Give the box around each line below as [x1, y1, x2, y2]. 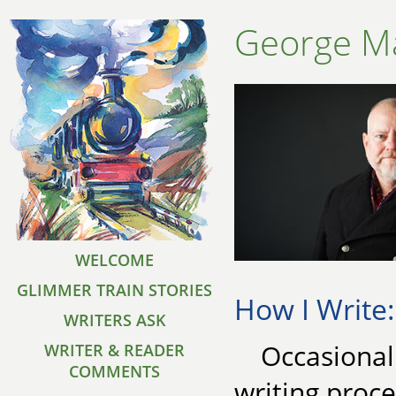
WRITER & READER [44, 339, 186, 361]
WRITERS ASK [64, 309, 166, 331]
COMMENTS [69, 361, 161, 382]
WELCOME [75, 249, 155, 270]
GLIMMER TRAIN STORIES [17, 279, 213, 301]
